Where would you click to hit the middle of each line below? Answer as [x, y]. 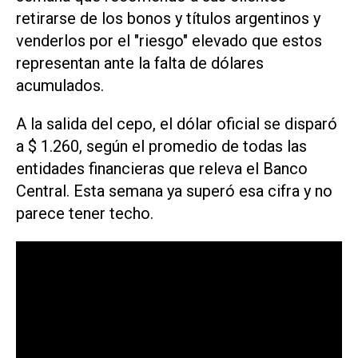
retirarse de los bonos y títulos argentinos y [168, 18]
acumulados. [60, 85]
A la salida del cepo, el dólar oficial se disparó [177, 124]
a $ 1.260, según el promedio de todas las [161, 147]
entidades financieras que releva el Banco [162, 169]
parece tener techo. [85, 214]
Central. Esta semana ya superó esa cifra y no [174, 191]
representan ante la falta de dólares [140, 63]
